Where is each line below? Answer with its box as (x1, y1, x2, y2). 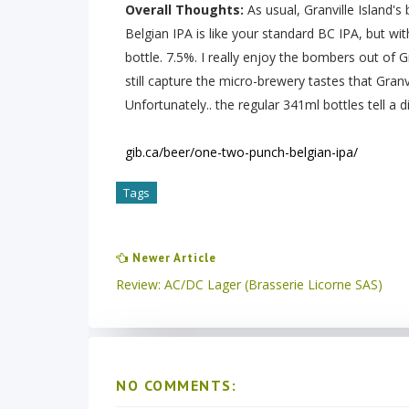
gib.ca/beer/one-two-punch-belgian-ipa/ (125, 143, 358, 161)
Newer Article (129, 250, 216, 266)
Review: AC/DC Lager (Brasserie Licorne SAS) (116, 276, 383, 293)
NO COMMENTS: (116, 376, 236, 394)
